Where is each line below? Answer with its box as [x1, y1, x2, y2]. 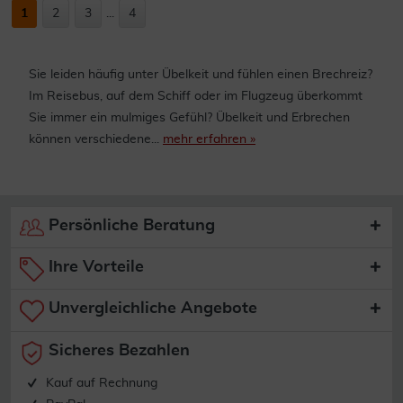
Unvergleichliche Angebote [44, 300, 257, 318]
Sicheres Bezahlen [44, 342, 190, 359]
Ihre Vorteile [44, 259, 144, 276]
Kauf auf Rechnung [45, 377, 157, 390]
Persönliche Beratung [44, 217, 215, 234]
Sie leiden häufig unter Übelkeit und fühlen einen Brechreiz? [29, 67, 372, 81]
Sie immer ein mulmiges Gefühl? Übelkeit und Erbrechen [29, 111, 350, 124]
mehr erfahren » [163, 132, 255, 146]
